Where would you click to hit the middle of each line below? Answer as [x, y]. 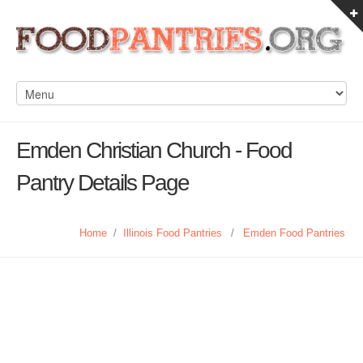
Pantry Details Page [102, 183]
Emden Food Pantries [294, 233]
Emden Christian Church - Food [154, 150]
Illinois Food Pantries [173, 233]
